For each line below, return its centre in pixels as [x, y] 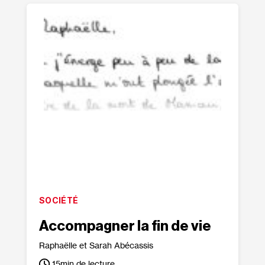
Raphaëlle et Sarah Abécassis [96, 245]
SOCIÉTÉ [59, 200]
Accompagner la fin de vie [125, 226]
